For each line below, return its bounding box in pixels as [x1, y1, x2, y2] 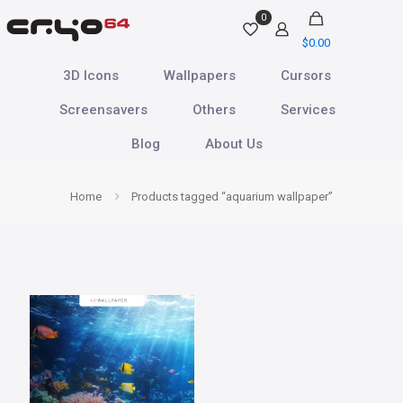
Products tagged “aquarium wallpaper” [131, 190, 333, 203]
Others [192, 102, 236, 118]
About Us [205, 136, 263, 152]
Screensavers [58, 102, 148, 118]
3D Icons [63, 67, 119, 84]
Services [280, 102, 336, 118]
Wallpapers [164, 67, 236, 84]
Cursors [281, 67, 331, 84]
